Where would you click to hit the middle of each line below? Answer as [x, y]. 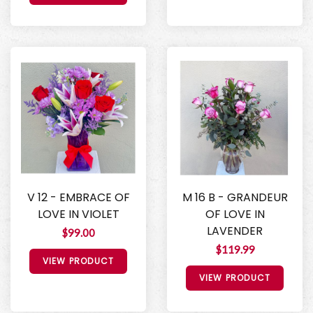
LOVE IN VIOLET [78, 214]
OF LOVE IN [235, 214]
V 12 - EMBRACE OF [78, 197]
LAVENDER [235, 231]
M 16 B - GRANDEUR [235, 197]
